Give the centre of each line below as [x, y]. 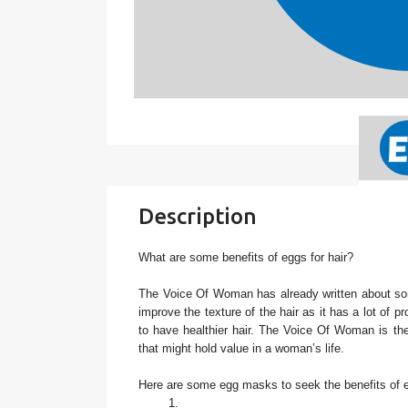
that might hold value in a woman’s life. [241, 349]
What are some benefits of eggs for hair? [246, 258]
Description [198, 217]
